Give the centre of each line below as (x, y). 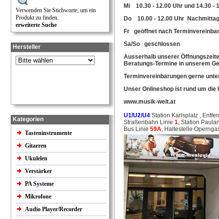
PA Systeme (40, 184)
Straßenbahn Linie (148, 122)
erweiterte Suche (36, 25)
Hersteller (27, 47)
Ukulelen (37, 158)
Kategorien (28, 119)
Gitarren (36, 146)
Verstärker (39, 171)
